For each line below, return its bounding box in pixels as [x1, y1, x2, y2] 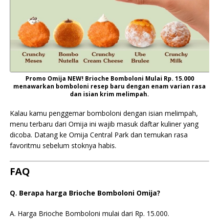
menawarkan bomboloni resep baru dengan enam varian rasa [13, 82, 206, 90]
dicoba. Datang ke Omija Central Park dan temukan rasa [10, 130, 188, 139]
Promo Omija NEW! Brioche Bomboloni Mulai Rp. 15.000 [25, 74, 194, 83]
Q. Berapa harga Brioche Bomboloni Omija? [10, 188, 160, 197]
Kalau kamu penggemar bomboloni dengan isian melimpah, [10, 108, 198, 118]
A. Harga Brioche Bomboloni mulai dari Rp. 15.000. [10, 208, 169, 218]
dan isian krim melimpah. [70, 89, 149, 98]
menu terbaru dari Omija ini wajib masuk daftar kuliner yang [10, 119, 198, 129]
